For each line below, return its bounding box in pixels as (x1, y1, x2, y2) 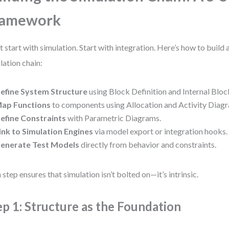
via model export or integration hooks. (93, 126, 228, 136)
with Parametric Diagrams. (66, 113, 162, 123)
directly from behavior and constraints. (79, 140, 217, 149)
